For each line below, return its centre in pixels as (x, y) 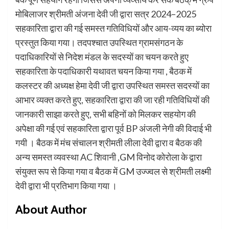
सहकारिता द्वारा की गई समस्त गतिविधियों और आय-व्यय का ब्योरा (113, 28)
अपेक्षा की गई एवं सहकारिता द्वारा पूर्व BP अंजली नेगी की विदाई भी (113, 129)
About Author (51, 210)
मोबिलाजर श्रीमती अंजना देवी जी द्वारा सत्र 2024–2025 (106, 14)
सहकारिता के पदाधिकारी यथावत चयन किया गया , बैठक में (104, 71)
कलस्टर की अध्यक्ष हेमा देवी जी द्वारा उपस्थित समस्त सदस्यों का (112, 86)
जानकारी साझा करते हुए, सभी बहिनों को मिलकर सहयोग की (106, 114)
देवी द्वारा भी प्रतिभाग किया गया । (66, 186)
